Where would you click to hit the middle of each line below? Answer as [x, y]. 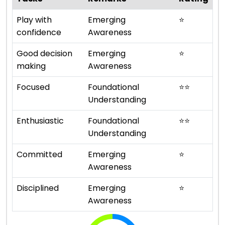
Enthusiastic [40, 121]
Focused [33, 87]
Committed [39, 154]
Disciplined [38, 188]
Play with [34, 20]
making [31, 66]
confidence [39, 32]
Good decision [44, 53]
